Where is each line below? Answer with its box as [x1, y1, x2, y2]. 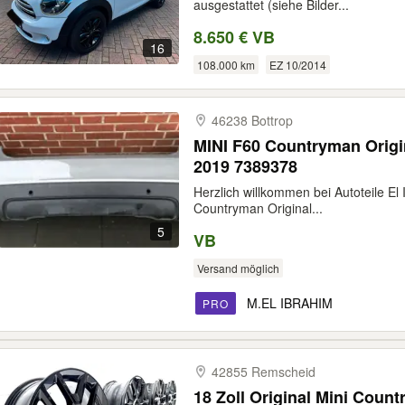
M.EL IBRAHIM [247, 294, 333, 312]
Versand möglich [196, 260, 279, 276]
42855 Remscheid [212, 363, 316, 381]
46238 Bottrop [212, 111, 293, 129]
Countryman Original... [193, 199, 323, 217]
